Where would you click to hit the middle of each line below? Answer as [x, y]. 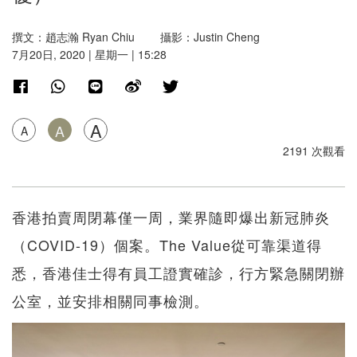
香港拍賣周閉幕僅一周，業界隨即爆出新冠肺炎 [171, 217]
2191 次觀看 [314, 151]
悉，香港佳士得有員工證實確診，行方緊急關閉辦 [178, 273]
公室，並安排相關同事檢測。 [110, 301]
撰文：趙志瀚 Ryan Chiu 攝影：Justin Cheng [136, 37]
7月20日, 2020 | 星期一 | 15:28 [89, 55]
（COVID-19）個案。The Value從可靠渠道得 [167, 245]
